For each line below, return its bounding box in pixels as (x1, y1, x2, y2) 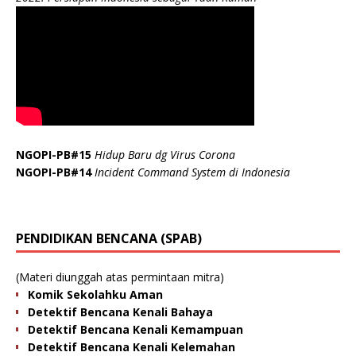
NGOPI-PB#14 (16, 164, 95, 180)
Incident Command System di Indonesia (95, 164, 290, 180)
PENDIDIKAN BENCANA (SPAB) (16, 230, 202, 248)
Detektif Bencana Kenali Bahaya (28, 304, 213, 320)
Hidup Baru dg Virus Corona (95, 147, 235, 163)
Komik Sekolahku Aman (28, 287, 163, 303)
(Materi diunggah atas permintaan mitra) (16, 269, 224, 285)
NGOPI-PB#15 (16, 147, 95, 163)
